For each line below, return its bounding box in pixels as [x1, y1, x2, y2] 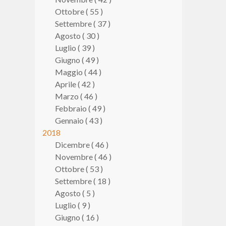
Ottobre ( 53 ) [54, 164, 103, 174]
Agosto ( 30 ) [54, 31, 99, 40]
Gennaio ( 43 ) [54, 116, 102, 125]
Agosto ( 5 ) [54, 188, 95, 198]
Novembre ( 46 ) [54, 152, 111, 161]
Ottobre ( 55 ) [54, 7, 103, 16]
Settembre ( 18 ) [54, 176, 110, 186]
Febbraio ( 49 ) [54, 103, 105, 113]
